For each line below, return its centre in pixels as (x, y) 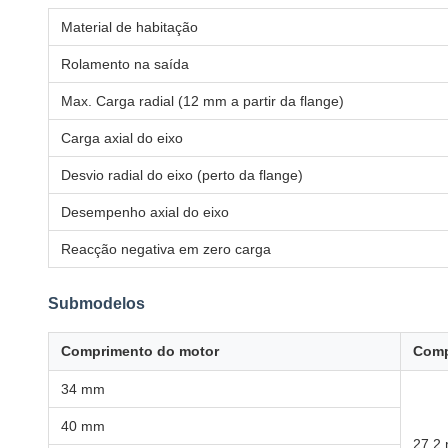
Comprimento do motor (140, 351)
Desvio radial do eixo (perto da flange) (182, 175)
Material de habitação (129, 27)
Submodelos (96, 303)
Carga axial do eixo (122, 138)
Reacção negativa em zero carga (166, 249)
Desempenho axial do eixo (145, 212)
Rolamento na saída (125, 64)
